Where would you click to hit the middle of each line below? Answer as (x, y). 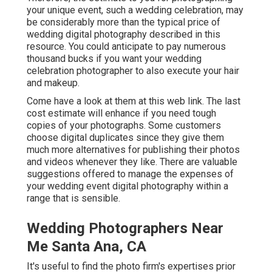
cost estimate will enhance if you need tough (121, 114)
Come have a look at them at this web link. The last (134, 101)
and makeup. (53, 83)
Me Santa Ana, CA (87, 247)
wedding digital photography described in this (124, 35)
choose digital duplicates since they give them (125, 138)
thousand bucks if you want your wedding (114, 59)
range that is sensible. (73, 199)
